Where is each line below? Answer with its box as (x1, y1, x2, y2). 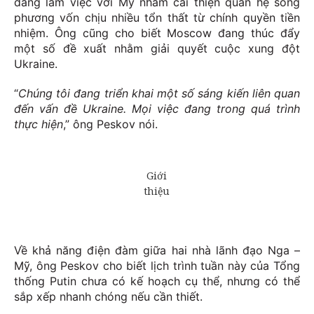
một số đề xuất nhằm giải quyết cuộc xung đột (14, 41, 300, 56)
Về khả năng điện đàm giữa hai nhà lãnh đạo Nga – (14, 243, 300, 258)
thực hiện (14, 117, 63, 132)
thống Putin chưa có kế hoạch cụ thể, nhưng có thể (14, 274, 300, 289)
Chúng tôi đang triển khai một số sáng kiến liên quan (18, 86, 300, 101)
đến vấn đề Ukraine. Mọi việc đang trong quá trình (14, 102, 300, 116)
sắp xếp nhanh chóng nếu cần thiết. (14, 289, 203, 304)
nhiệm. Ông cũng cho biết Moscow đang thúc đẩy (14, 26, 300, 41)
